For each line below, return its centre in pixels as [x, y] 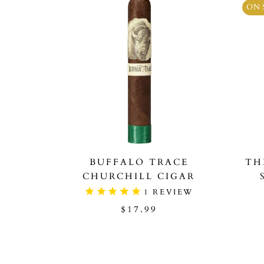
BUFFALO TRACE [139, 162]
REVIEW [171, 192]
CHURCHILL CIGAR [139, 176]
